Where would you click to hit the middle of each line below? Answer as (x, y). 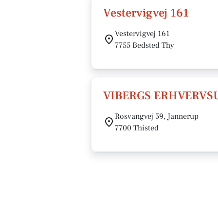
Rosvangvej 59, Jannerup (157, 116)
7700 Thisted (137, 128)
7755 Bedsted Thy (145, 45)
